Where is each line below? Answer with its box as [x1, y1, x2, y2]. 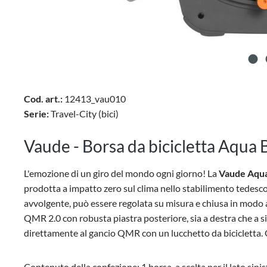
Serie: [24, 108, 49, 119]
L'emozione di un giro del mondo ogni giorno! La [24, 167, 219, 179]
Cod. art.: [24, 93, 63, 104]
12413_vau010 [64, 93, 126, 104]
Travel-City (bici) [49, 108, 119, 119]
